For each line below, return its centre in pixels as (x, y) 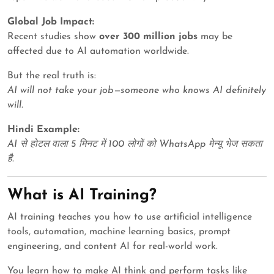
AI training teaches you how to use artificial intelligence (130, 217)
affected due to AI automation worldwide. (98, 52)
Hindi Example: (43, 130)
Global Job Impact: (51, 22)
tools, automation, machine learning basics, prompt (119, 232)
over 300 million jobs (148, 37)
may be (215, 37)
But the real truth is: (52, 76)
